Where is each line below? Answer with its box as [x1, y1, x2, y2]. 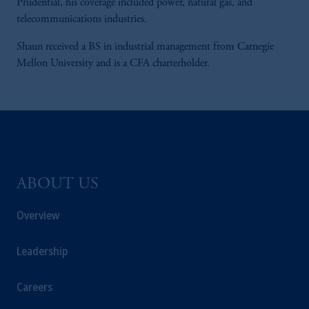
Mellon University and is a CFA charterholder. [17, 58, 210, 69]
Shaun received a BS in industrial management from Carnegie [17, 41, 274, 52]
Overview [17, 208, 59, 223]
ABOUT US [17, 177, 99, 193]
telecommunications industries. [17, 14, 150, 25]
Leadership [17, 243, 68, 259]
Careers [17, 279, 52, 295]
